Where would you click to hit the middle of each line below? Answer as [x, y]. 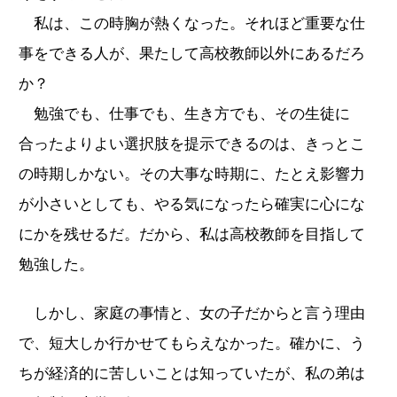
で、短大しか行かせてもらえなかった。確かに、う [192, 343]
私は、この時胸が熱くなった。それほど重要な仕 [192, 23]
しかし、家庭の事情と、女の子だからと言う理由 [192, 313]
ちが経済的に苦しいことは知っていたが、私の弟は [192, 373]
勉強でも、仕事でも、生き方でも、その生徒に [184, 113]
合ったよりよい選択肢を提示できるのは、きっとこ [192, 144]
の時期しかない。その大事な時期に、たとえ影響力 [192, 174]
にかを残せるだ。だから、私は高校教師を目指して [192, 234]
